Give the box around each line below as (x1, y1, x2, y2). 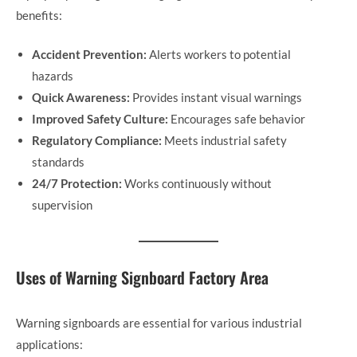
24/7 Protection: (32, 176, 122, 191)
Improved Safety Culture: (32, 112, 168, 127)
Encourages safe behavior (168, 112, 305, 127)
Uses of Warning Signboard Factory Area (16, 265, 269, 290)
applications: (16, 337, 83, 352)
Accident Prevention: (32, 47, 147, 62)
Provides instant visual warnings (130, 90, 302, 105)
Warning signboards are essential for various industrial (16, 316, 302, 331)
